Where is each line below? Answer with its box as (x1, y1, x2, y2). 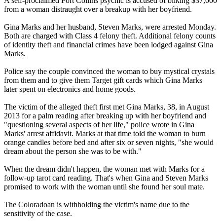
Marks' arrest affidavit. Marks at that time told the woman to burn (4, 129, 206, 138)
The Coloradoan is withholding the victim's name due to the (4, 200, 189, 209)
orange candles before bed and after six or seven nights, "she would (4, 138, 214, 147)
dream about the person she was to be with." (4, 147, 142, 155)
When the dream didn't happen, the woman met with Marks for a (4, 164, 205, 173)
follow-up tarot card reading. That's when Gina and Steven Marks (4, 173, 208, 182)
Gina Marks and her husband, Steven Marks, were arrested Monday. (4, 22, 216, 31)
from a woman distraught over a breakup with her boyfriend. (4, 4, 192, 13)
